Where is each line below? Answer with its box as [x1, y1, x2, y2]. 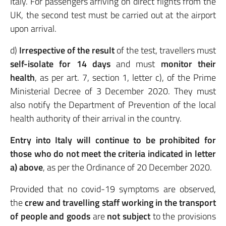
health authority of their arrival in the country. [10, 111, 182, 125]
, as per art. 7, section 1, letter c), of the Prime [35, 71, 216, 84]
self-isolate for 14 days [10, 57, 110, 71]
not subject [107, 209, 151, 223]
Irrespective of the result [19, 43, 115, 57]
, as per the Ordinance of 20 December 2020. [43, 160, 212, 174]
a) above [10, 160, 43, 174]
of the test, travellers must [115, 43, 216, 57]
